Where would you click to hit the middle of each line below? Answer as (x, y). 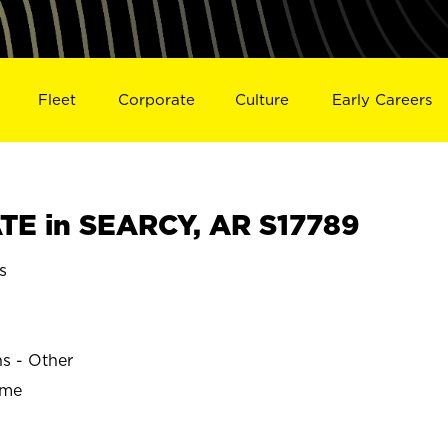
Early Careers (382, 99)
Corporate (156, 99)
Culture (262, 99)
